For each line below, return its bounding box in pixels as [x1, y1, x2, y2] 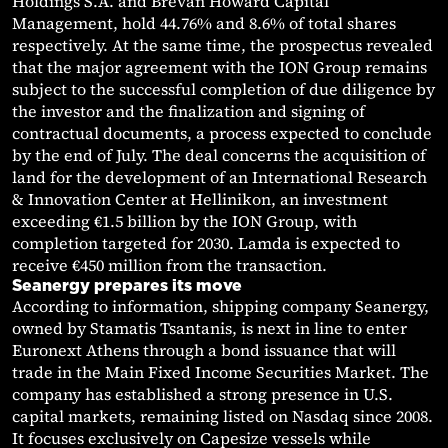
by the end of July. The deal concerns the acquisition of [12, 144, 426, 167]
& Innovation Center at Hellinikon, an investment [12, 188, 388, 211]
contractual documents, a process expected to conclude [12, 122, 432, 145]
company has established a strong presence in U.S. [12, 383, 393, 406]
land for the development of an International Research [12, 166, 427, 189]
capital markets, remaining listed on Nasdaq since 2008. [12, 405, 433, 428]
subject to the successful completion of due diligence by [12, 78, 435, 101]
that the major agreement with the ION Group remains [12, 56, 427, 79]
